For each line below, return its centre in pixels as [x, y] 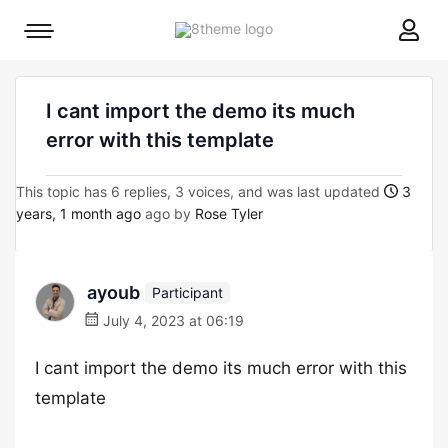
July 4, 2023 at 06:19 [171, 320]
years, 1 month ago [78, 213]
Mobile [59, 35]
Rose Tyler [229, 213]
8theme [297, 27]
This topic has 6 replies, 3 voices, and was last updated [200, 191]
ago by [168, 213]
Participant [187, 292]
